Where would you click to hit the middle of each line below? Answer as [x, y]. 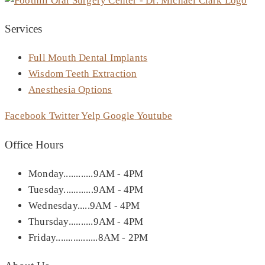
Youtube [154, 116]
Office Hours [34, 144]
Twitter [64, 116]
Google [119, 116]
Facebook [26, 116]
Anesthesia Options [70, 90]
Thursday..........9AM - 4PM [86, 221]
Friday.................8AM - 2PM [88, 237]
